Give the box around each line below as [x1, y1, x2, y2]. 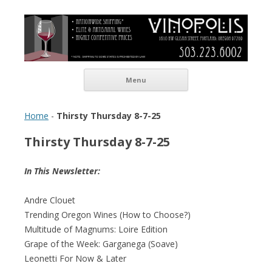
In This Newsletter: [24, 165, 100, 177]
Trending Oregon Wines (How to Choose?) [24, 208, 191, 220]
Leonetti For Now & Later [24, 252, 126, 264]
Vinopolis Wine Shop [24, 13, 160, 33]
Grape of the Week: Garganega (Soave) [24, 237, 178, 250]
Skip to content [188, 66, 248, 78]
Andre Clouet [24, 194, 75, 206]
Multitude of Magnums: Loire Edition [24, 223, 168, 235]
